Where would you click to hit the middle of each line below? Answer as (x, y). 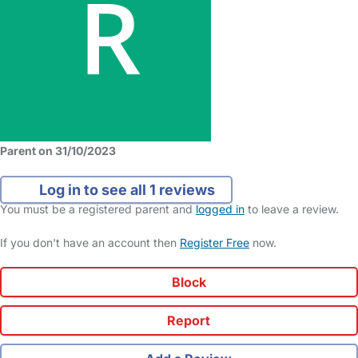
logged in (220, 209)
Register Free (215, 242)
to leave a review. (292, 209)
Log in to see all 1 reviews (125, 189)
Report (187, 320)
